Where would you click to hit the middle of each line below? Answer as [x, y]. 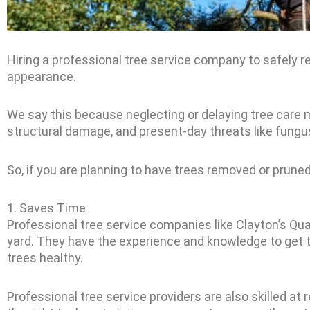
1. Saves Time [46, 208]
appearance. [42, 76]
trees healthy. [45, 258]
